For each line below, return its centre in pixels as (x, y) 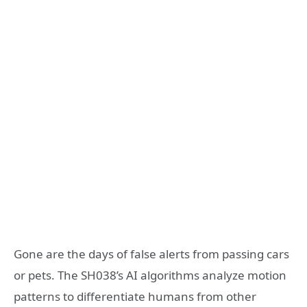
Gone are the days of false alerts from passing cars (151, 254)
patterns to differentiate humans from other (135, 297)
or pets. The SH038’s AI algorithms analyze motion (150, 275)
